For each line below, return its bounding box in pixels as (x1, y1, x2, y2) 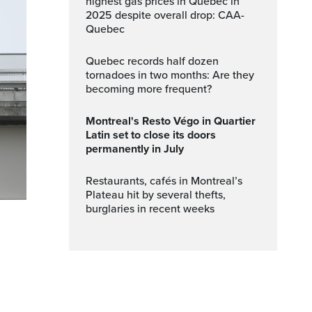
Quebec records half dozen (86, 54, 94, 68)
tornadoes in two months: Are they (86, 68, 254, 82)
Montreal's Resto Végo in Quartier (86, 114, 95, 128)
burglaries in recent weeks (86, 202, 214, 216)
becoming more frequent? (86, 82, 212, 96)
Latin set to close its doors (86, 128, 216, 142)
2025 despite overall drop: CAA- (86, 8, 244, 22)
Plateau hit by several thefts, (86, 188, 226, 202)
